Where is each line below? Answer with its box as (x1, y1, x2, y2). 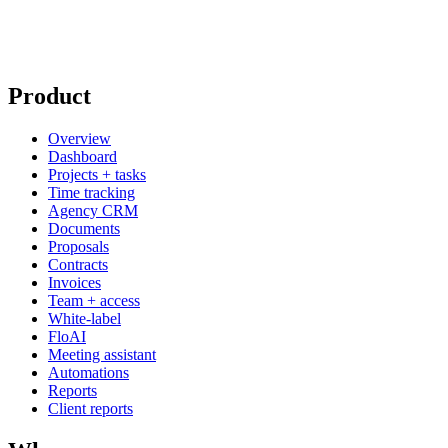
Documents (48, 220, 120, 238)
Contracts (48, 256, 108, 274)
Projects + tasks (48, 166, 146, 184)
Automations (48, 364, 129, 382)
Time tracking (48, 184, 135, 202)
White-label (48, 310, 121, 328)
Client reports (48, 400, 133, 418)
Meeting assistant (48, 346, 156, 364)
